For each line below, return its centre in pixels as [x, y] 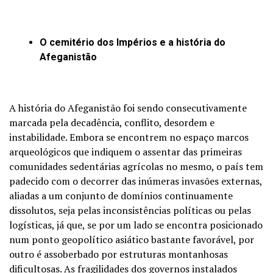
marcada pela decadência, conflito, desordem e [112, 122]
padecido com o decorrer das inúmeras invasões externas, [136, 181]
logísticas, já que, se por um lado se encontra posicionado [136, 225]
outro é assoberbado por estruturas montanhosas [119, 254]
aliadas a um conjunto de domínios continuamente [121, 195]
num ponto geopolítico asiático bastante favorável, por [132, 239]
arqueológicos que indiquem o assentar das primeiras [126, 151]
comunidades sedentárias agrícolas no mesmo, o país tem [136, 166]
